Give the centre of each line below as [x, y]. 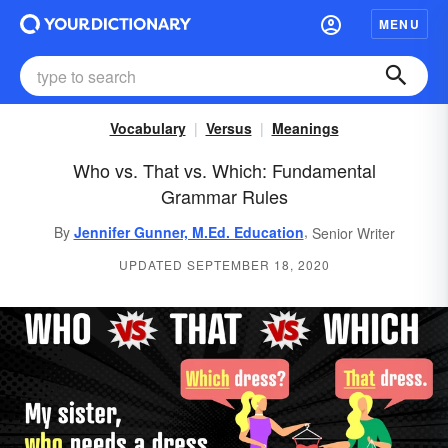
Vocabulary [147, 128]
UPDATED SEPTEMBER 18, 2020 [224, 265]
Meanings [305, 128]
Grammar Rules [224, 196]
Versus [228, 128]
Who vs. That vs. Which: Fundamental [224, 170]
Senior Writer [353, 233]
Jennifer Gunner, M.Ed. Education [188, 232]
